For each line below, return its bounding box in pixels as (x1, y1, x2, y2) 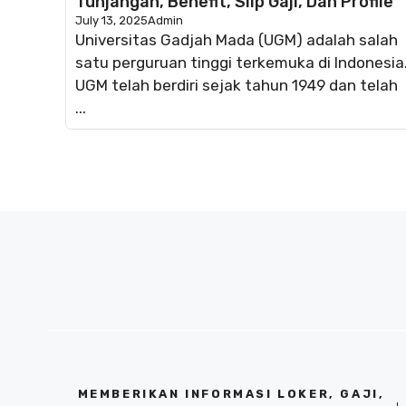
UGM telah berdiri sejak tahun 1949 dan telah (75, 75, 398, 94)
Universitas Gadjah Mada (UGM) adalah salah (75, 30, 398, 49)
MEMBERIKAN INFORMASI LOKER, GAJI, (77, 386, 385, 401)
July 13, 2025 (75, 13, 148, 27)
